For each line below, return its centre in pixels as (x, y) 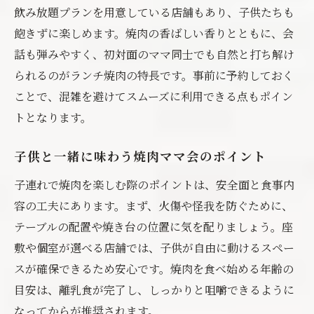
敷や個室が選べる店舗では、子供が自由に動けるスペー (154, 248)
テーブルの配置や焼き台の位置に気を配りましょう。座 (153, 227)
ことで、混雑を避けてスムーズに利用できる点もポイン (153, 96)
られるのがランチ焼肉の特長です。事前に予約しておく (154, 75)
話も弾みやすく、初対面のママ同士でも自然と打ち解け (154, 54)
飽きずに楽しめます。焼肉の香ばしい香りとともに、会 (154, 33)
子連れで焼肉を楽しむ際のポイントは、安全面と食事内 (154, 185)
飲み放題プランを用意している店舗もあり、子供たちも (154, 12)
